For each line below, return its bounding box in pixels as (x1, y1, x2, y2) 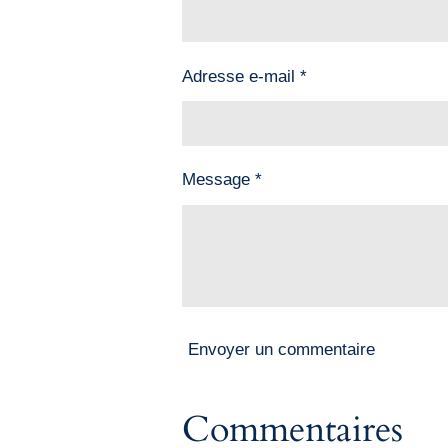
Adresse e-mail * (182, 66, 307, 86)
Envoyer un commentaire (188, 340, 375, 360)
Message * (182, 170, 262, 190)
